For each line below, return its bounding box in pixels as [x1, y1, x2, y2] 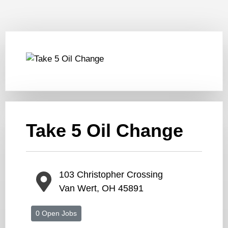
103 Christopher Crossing [59, 169, 163, 180]
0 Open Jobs [36, 209, 77, 218]
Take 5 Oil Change [26, 121, 183, 141]
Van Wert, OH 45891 [59, 183, 144, 194]
